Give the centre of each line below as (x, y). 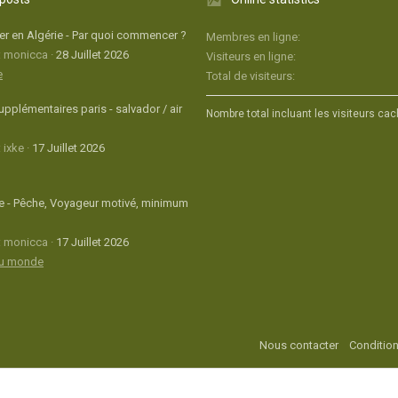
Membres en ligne (252, 37)
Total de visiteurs (249, 76)
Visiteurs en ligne (250, 56)
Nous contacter (299, 346)
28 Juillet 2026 (92, 54)
